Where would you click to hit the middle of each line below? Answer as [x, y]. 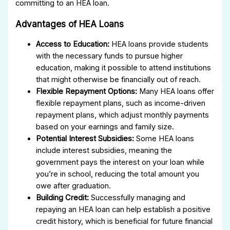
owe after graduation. [74, 186]
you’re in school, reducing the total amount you [118, 174]
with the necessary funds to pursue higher [110, 56]
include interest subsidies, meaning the [104, 151]
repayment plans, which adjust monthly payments [123, 115]
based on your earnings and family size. [105, 127]
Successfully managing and [137, 198]
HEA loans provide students [159, 44]
